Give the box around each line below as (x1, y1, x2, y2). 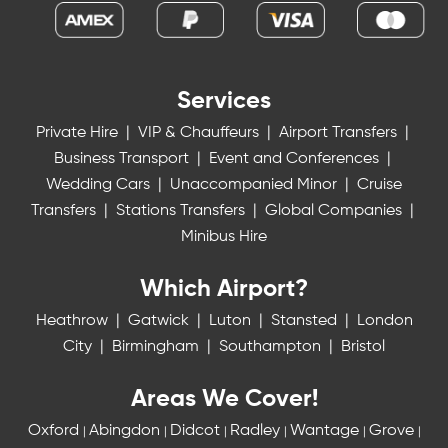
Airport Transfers (278, 124, 401, 141)
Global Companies (264, 202, 406, 219)
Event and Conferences (208, 150, 383, 167)
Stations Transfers (115, 202, 249, 219)
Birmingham (112, 338, 203, 355)
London (356, 312, 413, 329)
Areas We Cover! (130, 386, 318, 411)
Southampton (219, 338, 325, 355)
